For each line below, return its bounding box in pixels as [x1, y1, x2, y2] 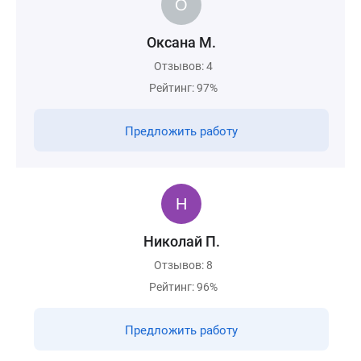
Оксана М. [147, 34, 216, 51]
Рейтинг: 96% [149, 280, 218, 293]
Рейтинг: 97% [149, 81, 218, 94]
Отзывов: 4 [154, 60, 213, 73]
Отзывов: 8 [154, 259, 213, 272]
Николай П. [143, 233, 220, 250]
